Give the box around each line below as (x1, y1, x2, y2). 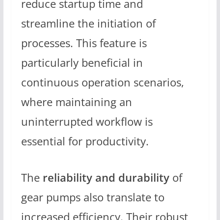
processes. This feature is (21, 35, 147, 51)
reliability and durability (42, 170, 169, 185)
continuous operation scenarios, (21, 75, 184, 90)
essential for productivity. (21, 134, 149, 149)
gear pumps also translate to (21, 190, 165, 205)
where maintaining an (21, 94, 132, 110)
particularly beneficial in (21, 55, 143, 71)
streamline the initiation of (21, 16, 156, 31)
